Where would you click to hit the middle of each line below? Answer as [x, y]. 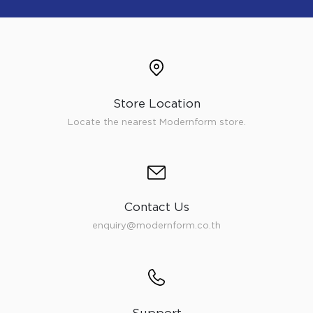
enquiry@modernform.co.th [156, 226]
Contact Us [156, 207]
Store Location [156, 104]
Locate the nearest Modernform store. [156, 122]
